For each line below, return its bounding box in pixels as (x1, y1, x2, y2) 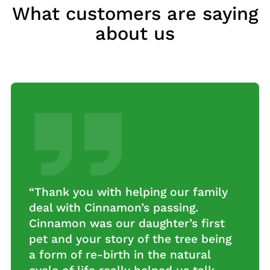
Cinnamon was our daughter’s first (29, 216, 225, 231)
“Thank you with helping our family (29, 185, 228, 199)
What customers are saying (11, 2, 259, 24)
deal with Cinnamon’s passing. (29, 201, 198, 215)
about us (95, 22, 175, 44)
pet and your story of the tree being (29, 232, 231, 246)
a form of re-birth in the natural (29, 248, 210, 262)
